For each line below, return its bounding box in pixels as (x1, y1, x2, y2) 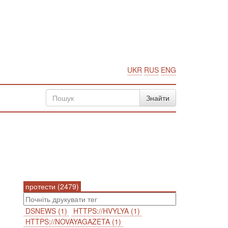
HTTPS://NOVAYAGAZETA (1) (23, 216, 123, 226)
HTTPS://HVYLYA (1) (71, 206, 142, 216)
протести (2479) (23, 181, 81, 191)
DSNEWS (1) (23, 206, 69, 216)
